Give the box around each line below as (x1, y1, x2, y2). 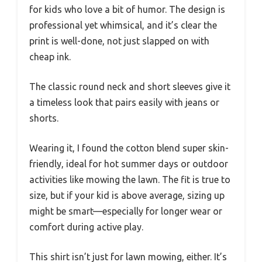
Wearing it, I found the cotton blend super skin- (29, 143, 229, 154)
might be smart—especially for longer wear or (29, 206, 222, 217)
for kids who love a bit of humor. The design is (29, 4, 225, 15)
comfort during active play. (29, 222, 143, 233)
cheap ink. (29, 51, 71, 63)
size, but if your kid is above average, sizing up (29, 190, 225, 201)
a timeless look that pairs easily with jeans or (29, 97, 219, 108)
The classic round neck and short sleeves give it (29, 81, 230, 92)
